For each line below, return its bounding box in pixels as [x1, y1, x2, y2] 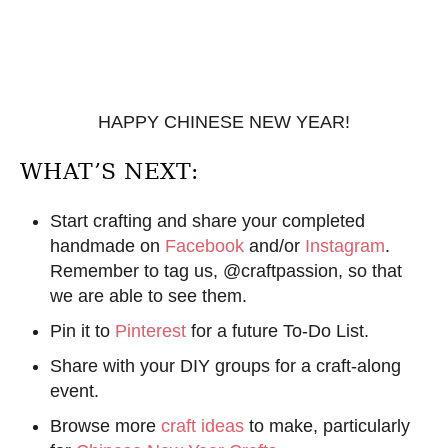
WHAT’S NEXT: [20, 159, 199, 185]
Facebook [165, 236, 244, 257]
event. [50, 381, 99, 402]
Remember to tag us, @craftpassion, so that [50, 261, 402, 282]
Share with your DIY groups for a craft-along [50, 356, 401, 377]
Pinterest [115, 321, 186, 342]
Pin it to [50, 321, 115, 342]
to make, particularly [244, 416, 410, 437]
